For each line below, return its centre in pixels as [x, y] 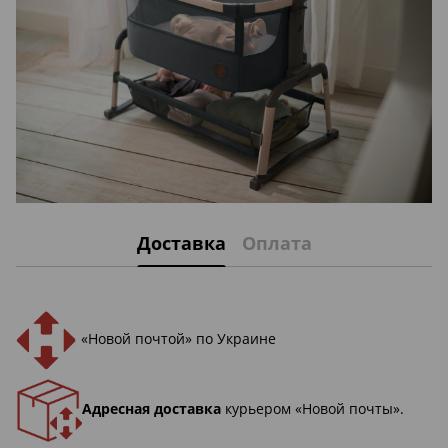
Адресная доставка [151, 409]
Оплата [276, 242]
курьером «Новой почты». [312, 409]
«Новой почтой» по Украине [178, 339]
